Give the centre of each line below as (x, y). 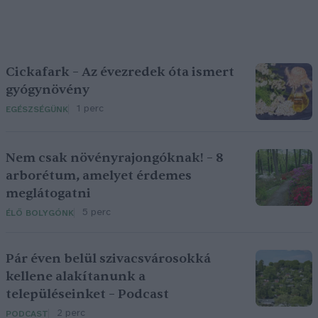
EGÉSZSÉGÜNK (37, 109)
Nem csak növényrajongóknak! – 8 (115, 158)
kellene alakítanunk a (76, 276)
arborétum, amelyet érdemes (99, 176)
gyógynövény (48, 90)
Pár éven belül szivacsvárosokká (108, 259)
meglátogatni (48, 193)
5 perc (97, 213)
